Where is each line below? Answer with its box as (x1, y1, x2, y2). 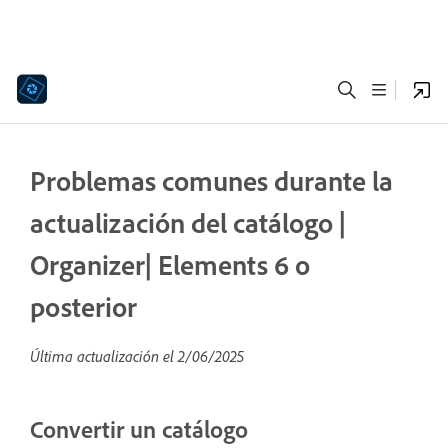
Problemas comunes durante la (30, 163, 393, 198)
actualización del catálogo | (30, 205, 346, 240)
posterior (30, 289, 137, 324)
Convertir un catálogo (30, 414, 248, 444)
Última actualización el (30, 346, 178, 366)
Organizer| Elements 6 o (30, 247, 310, 282)
